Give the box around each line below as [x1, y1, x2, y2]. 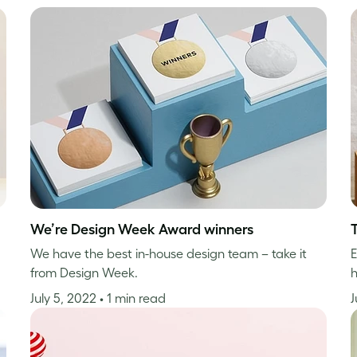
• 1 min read [99, 290, 166, 305]
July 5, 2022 [29, 290, 100, 305]
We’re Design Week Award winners [29, 221, 253, 237]
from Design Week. [29, 265, 138, 280]
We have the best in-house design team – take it [29, 245, 307, 261]
